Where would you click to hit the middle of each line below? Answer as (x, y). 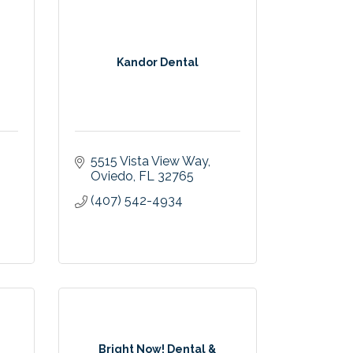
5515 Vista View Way (149, 162)
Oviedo (111, 176)
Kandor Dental (157, 63)
